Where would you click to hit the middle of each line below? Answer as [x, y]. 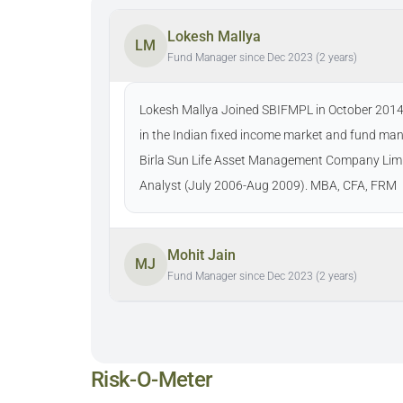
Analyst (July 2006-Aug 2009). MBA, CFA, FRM [268, 185]
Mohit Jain [201, 255]
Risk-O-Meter [151, 380]
